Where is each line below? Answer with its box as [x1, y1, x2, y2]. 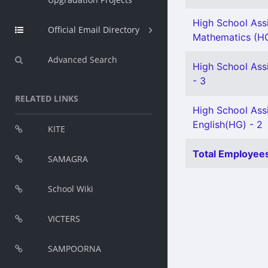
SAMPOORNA [48, 243, 101, 254]
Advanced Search [48, 54, 117, 65]
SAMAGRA [48, 153, 88, 165]
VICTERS [48, 213, 80, 224]
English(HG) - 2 [193, 118, 263, 130]
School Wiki [48, 183, 93, 194]
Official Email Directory [48, 24, 139, 35]
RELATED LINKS [15, 93, 78, 104]
